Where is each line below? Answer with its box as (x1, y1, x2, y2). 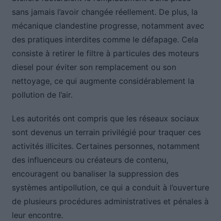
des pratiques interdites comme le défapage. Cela (11, 35, 198, 45)
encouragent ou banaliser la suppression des (11, 169, 179, 179)
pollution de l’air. (11, 90, 73, 100)
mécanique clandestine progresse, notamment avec (11, 21, 204, 31)
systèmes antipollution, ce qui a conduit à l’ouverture (11, 183, 209, 193)
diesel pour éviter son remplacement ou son (11, 62, 176, 73)
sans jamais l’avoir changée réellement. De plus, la (11, 7, 198, 17)
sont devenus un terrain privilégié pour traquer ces (11, 127, 201, 138)
